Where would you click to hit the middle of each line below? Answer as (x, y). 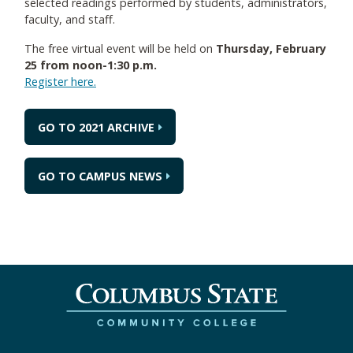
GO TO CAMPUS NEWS (100, 176)
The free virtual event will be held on (120, 48)
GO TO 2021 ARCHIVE (96, 127)
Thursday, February (271, 48)
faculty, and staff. (71, 19)
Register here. (60, 82)
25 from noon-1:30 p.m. (91, 65)
